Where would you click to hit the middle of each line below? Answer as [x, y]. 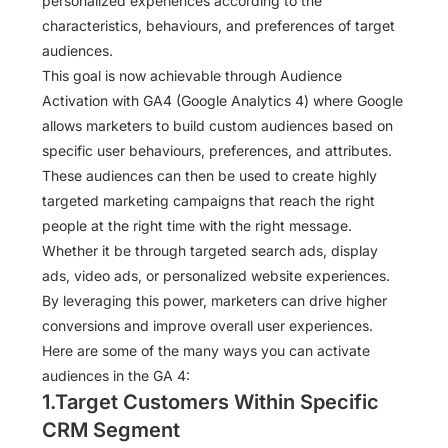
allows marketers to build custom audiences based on [217, 126]
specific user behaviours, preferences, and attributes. [217, 151]
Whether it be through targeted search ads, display [210, 251]
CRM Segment [111, 430]
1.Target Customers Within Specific [210, 402]
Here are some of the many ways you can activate [206, 351]
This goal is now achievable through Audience [192, 76]
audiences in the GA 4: [116, 376]
